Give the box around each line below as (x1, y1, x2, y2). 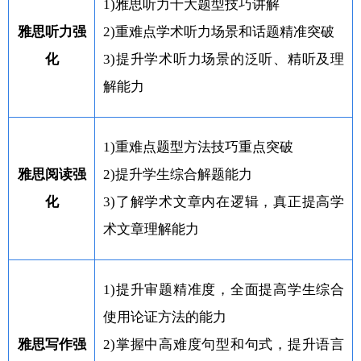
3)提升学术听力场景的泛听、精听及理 (103, 51, 344, 67)
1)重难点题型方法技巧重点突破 (103, 139, 293, 155)
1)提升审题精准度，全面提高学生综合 (103, 281, 344, 297)
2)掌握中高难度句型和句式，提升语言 (103, 336, 344, 352)
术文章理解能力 (103, 221, 199, 237)
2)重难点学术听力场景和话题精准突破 (103, 23, 334, 39)
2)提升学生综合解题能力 (103, 166, 252, 182)
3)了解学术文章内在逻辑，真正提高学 (103, 193, 344, 210)
